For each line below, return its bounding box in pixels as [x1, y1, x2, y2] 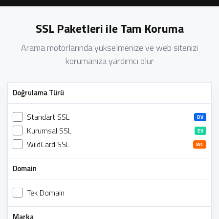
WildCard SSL [27, 138, 70, 150]
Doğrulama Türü [13, 87, 64, 98]
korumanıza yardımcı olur [65, 54, 154, 67]
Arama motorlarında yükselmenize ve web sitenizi [21, 41, 198, 54]
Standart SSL [27, 111, 70, 123]
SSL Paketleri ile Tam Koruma [35, 20, 184, 37]
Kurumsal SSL [27, 125, 72, 136]
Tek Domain [27, 187, 65, 198]
